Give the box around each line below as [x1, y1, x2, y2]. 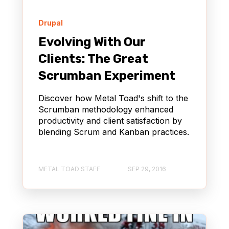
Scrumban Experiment [38, 68, 175, 83]
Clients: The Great [38, 51, 148, 66]
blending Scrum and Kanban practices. [38, 126, 189, 137]
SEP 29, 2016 [128, 165, 166, 173]
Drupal [38, 18, 63, 27]
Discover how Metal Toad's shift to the [38, 93, 188, 103]
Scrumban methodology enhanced [38, 104, 173, 114]
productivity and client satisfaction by [38, 115, 182, 126]
